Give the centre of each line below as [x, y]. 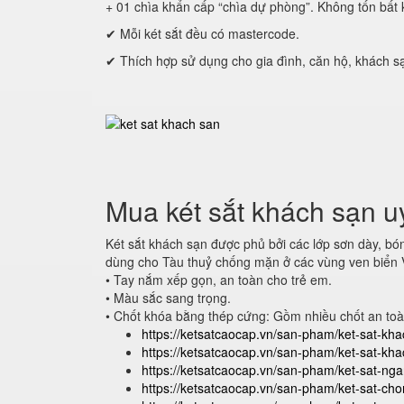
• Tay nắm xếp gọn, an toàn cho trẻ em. [219, 280]
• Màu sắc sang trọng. [168, 298]
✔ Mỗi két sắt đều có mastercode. [202, 33]
